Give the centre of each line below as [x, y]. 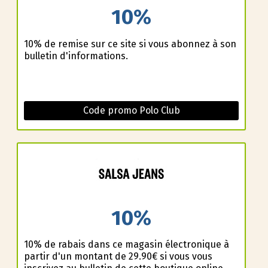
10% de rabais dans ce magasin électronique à [126, 245]
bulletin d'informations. [76, 56]
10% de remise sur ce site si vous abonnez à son [130, 44]
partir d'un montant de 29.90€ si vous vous [118, 257]
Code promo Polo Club [131, 110]
